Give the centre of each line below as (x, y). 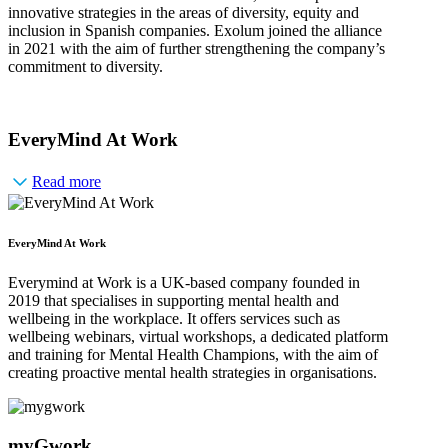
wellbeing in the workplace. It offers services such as (174, 318)
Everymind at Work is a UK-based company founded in (184, 282)
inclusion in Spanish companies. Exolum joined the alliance (195, 31)
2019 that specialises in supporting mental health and (173, 300)
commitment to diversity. (85, 67)
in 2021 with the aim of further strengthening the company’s (196, 49)
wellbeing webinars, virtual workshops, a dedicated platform (198, 336)
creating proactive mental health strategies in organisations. (192, 372)
